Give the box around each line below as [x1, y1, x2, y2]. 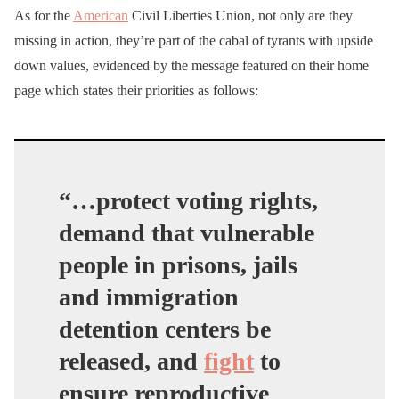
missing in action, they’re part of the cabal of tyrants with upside [14, 32, 373, 48]
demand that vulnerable [59, 218, 314, 247]
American [73, 7, 128, 23]
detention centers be [59, 314, 271, 343]
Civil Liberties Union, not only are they [128, 7, 353, 23]
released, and [59, 346, 204, 375]
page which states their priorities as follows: [14, 82, 258, 98]
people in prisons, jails [59, 250, 297, 279]
